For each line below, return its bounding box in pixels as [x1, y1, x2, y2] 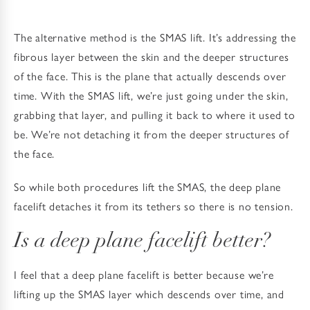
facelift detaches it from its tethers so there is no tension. [14, 197, 293, 214]
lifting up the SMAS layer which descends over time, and [14, 285, 284, 302]
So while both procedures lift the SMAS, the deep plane [14, 178, 282, 194]
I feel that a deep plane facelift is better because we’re [14, 266, 274, 282]
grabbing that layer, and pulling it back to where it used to [14, 106, 295, 122]
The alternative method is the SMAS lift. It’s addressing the [14, 28, 296, 45]
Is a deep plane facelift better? [14, 230, 275, 253]
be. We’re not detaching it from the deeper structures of [14, 125, 289, 142]
